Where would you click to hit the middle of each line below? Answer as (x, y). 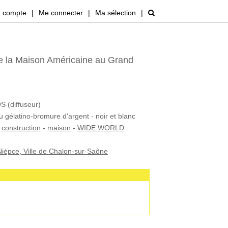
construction (21, 128)
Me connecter (61, 13)
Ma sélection (116, 13)
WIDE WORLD (101, 128)
